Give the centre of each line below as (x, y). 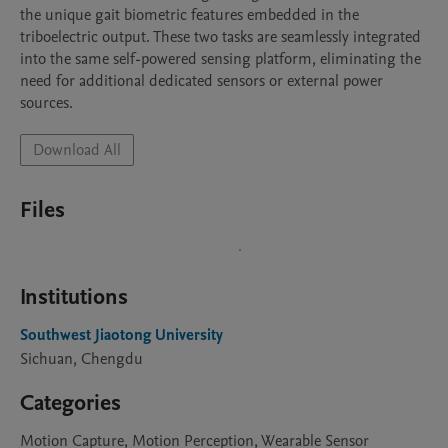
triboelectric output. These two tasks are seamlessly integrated (220, 37)
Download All (77, 150)
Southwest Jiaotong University (121, 335)
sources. (46, 103)
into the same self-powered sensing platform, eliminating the (220, 59)
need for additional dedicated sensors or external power (201, 81)
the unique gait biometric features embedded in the (189, 15)
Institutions (74, 297)
